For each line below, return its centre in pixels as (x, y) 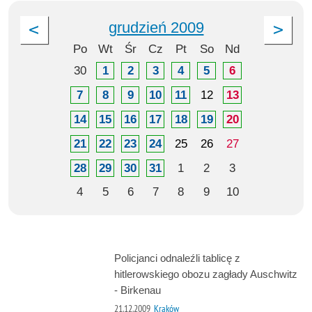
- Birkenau (137, 290)
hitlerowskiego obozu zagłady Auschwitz (205, 274)
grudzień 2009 (156, 27)
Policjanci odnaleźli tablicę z (177, 258)
